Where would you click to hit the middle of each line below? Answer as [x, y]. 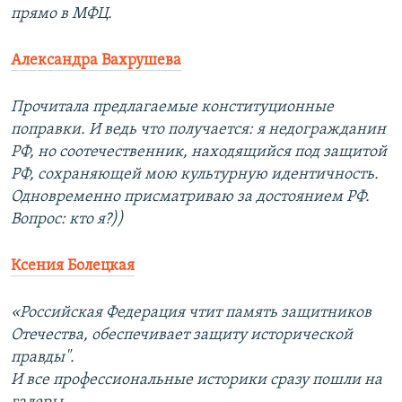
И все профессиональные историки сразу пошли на [197, 380]
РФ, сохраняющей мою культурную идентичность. [195, 175]
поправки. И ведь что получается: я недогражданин [198, 130]
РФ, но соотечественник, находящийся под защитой [199, 153]
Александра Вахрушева [96, 61]
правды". [43, 358]
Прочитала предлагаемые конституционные [172, 108]
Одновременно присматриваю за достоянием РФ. [190, 197]
